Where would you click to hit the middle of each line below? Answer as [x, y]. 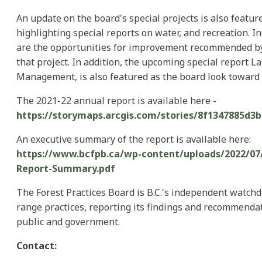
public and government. [68, 222]
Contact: [37, 246]
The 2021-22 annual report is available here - [116, 101]
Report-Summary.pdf [66, 169]
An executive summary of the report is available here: [134, 139]
